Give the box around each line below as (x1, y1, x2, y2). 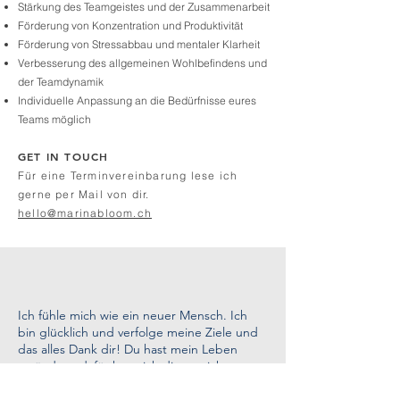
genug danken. (18, 375, 104, 391)
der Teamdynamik (18, 75, 104, 88)
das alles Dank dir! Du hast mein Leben (18, 341, 237, 357)
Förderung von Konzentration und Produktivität (18, 19, 243, 32)
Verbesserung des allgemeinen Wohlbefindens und (18, 56, 267, 70)
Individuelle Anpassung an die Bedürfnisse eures (18, 94, 256, 107)
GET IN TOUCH (18, 149, 109, 163)
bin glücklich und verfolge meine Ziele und (18, 324, 258, 340)
